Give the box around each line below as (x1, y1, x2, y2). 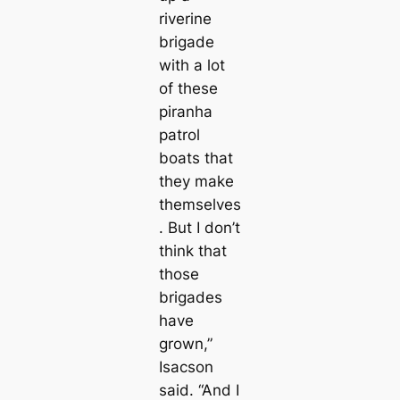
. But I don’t (158, 218, 240, 237)
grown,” (158, 334, 212, 353)
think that (158, 241, 227, 260)
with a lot (158, 55, 225, 74)
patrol (158, 125, 200, 144)
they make (158, 171, 234, 190)
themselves (158, 195, 241, 213)
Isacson (158, 357, 213, 376)
